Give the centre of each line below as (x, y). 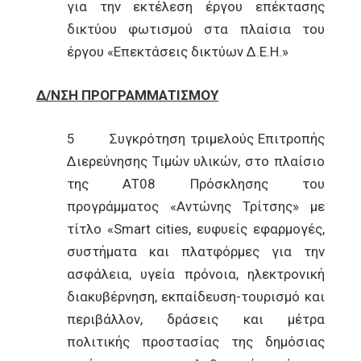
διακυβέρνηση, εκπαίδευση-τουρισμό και (195, 297)
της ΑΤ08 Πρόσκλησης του (195, 184)
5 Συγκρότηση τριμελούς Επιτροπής (195, 139)
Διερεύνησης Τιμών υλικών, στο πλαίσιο (195, 161)
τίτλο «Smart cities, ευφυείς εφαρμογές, (195, 229)
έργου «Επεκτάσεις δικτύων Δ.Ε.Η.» (177, 52)
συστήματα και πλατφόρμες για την (195, 251)
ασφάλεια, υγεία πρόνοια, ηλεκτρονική (195, 274)
